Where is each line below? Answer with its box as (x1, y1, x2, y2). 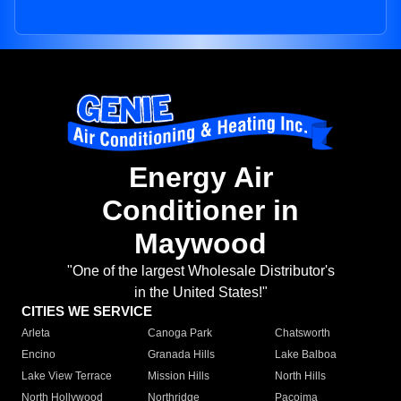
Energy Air (128, 161, 273, 194)
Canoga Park (148, 327, 213, 340)
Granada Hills (148, 348, 216, 362)
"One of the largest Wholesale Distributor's (66, 263, 335, 279)
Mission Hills (148, 370, 210, 383)
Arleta (21, 327, 50, 340)
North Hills (274, 370, 326, 383)
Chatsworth (274, 327, 330, 340)
